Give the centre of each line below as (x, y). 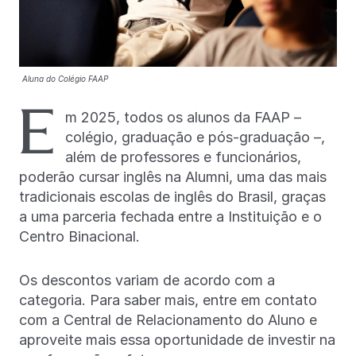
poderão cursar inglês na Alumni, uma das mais (173, 176)
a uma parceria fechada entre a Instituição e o (170, 216)
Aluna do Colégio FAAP (65, 78)
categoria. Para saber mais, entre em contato (168, 300)
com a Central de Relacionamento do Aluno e (168, 319)
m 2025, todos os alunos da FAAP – (183, 117)
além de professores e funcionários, (183, 157)
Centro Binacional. (79, 236)
